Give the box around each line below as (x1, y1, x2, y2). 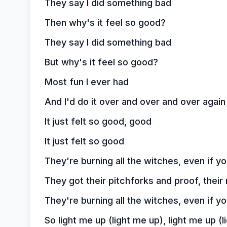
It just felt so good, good (44, 116, 152, 127)
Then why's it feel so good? (44, 17, 166, 28)
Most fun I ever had (44, 77, 129, 87)
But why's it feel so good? (44, 57, 158, 67)
